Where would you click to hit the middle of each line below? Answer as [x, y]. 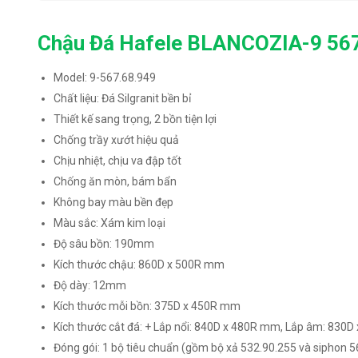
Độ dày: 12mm [90, 285]
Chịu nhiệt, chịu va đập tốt [118, 161]
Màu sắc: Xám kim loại [110, 223]
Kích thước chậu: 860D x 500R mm [139, 265]
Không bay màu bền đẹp [114, 202]
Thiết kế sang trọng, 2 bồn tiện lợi [135, 119]
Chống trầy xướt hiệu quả [117, 140]
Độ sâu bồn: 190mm [104, 244]
